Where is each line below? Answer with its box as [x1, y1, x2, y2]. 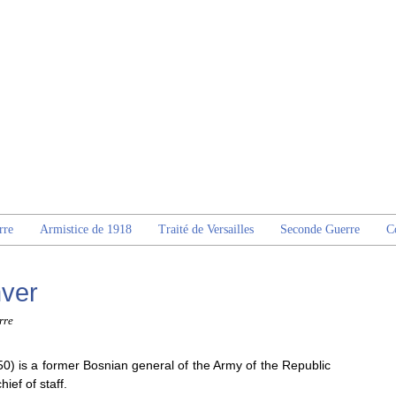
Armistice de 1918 [40, 223, 132, 236]
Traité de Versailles [158, 223, 254, 236]
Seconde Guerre [280, 223, 360, 236]
